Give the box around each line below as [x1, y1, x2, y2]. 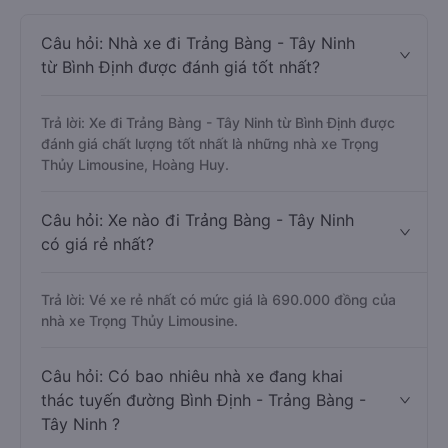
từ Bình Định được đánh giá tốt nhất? [41, 57, 320, 77]
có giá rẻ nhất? [41, 234, 154, 254]
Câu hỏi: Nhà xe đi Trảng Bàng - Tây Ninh [41, 33, 355, 53]
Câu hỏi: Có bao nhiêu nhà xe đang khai [41, 366, 343, 386]
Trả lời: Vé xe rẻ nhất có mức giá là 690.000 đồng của [41, 291, 396, 308]
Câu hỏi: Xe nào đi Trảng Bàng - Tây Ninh [41, 210, 354, 230]
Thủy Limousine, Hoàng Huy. [41, 156, 229, 173]
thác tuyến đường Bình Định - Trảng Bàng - [41, 390, 366, 410]
